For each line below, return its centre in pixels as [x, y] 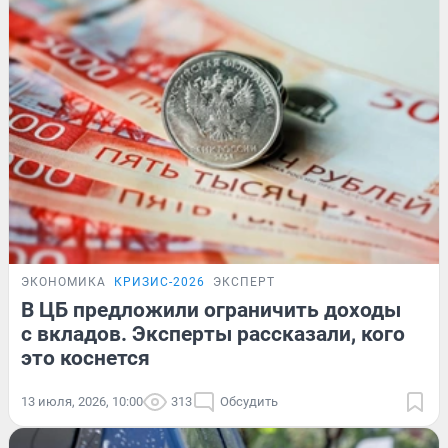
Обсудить [249, 402]
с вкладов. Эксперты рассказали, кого [213, 334]
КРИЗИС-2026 [159, 282]
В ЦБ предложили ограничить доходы [211, 310]
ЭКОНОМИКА [63, 282]
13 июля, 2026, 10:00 [82, 402]
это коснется [85, 358]
